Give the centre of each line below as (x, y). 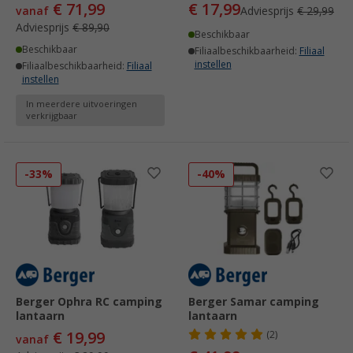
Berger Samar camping (254, 302)
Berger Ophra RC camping (89, 302)
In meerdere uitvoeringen (82, 105)
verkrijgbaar (52, 117)
